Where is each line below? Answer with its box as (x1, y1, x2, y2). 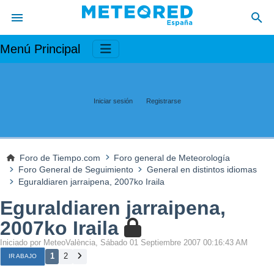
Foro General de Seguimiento (18, 165, 133, 175)
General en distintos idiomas (146, 165, 257, 175)
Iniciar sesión (93, 97, 133, 105)
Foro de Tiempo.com (20, 152, 101, 163)
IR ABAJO (9, 253, 37, 260)
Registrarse (146, 97, 181, 105)
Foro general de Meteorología (114, 152, 231, 163)
